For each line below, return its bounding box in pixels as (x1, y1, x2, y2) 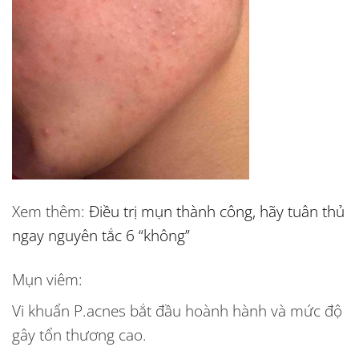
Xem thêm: (12, 200, 89, 222)
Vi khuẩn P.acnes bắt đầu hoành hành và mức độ (12, 300, 342, 322)
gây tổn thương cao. (12, 324, 147, 346)
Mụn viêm (12, 268, 79, 290)
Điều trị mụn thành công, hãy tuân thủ (89, 200, 345, 222)
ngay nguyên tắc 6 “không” (12, 224, 190, 246)
